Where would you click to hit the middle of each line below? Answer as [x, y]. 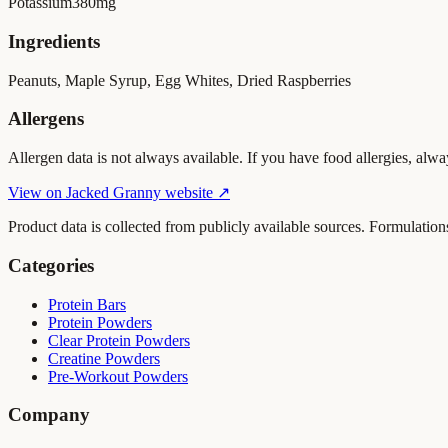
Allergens [46, 119]
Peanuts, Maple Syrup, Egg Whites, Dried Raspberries [179, 80]
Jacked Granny [113, 193]
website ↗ [195, 193]
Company [49, 415]
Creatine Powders [104, 358]
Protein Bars [87, 304]
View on [37, 193]
